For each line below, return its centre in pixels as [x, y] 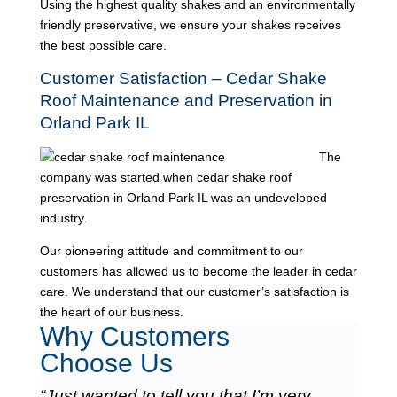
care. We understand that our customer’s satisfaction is [194, 292]
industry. [63, 218]
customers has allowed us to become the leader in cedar [198, 271]
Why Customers [134, 336]
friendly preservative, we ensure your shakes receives [190, 25]
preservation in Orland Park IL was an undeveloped [183, 198]
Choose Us [106, 363]
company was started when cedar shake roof [165, 177]
